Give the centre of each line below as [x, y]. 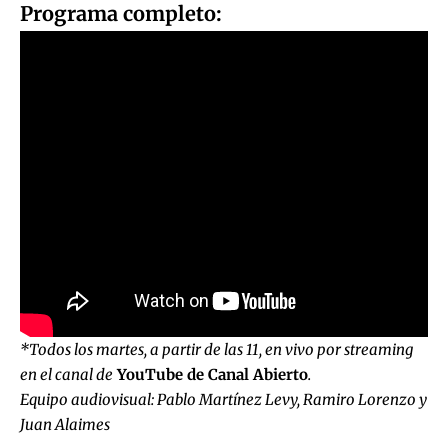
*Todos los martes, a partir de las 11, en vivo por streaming [216, 349]
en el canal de [66, 374]
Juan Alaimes [65, 424]
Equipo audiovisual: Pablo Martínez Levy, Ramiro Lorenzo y [223, 399]
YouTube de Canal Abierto [210, 374]
